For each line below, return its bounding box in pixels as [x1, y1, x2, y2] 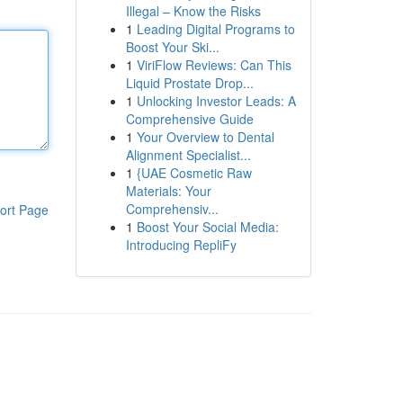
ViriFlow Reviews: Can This [136, 56, 291, 74]
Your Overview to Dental [136, 128, 274, 146]
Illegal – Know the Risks [125, 2, 261, 20]
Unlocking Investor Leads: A [136, 92, 296, 110]
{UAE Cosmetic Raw [136, 164, 252, 182]
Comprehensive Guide [125, 110, 254, 128]
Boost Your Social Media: [136, 218, 279, 236]
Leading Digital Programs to [136, 20, 295, 38]
